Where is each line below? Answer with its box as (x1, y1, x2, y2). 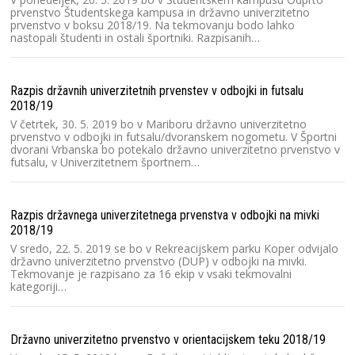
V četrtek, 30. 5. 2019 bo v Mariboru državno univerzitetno (10, 116, 307, 132)
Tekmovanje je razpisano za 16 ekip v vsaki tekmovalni (10, 265, 292, 281)
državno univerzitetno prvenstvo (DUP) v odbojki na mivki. (10, 253, 307, 269)
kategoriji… (10, 278, 67, 294)
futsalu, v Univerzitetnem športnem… (10, 154, 200, 170)
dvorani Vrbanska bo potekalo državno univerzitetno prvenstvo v (10, 141, 340, 157)
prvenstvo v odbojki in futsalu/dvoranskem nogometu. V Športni (10, 128, 337, 144)
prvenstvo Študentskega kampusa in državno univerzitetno (10, 4, 310, 20)
